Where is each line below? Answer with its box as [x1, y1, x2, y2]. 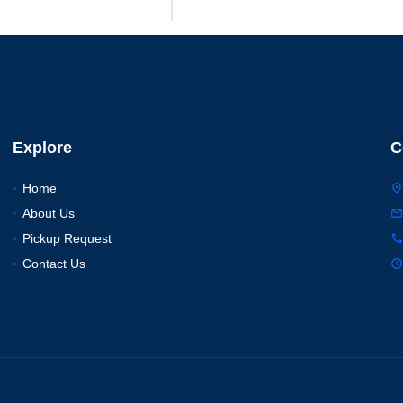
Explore [12, 139, 72, 157]
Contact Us [22, 256, 86, 272]
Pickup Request [22, 231, 112, 246]
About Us [22, 206, 76, 221]
